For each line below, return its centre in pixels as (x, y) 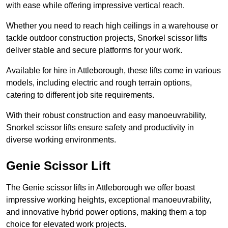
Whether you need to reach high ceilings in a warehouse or (112, 26)
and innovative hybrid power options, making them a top (106, 212)
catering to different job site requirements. (80, 95)
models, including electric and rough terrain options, (99, 83)
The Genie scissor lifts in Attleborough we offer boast (101, 188)
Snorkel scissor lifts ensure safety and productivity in (100, 128)
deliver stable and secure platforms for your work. (94, 50)
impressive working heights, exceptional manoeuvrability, (109, 200)
